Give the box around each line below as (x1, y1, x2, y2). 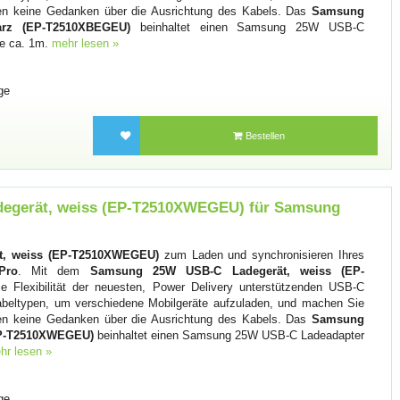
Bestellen (243, 130, 286, 142)
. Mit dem (17, 264, 90, 279)
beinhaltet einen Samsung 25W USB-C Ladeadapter (94, 329, 365, 343)
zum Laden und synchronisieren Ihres (158, 248, 365, 262)
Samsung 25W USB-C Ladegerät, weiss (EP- (89, 264, 365, 279)
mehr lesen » (52, 36, 120, 50)
